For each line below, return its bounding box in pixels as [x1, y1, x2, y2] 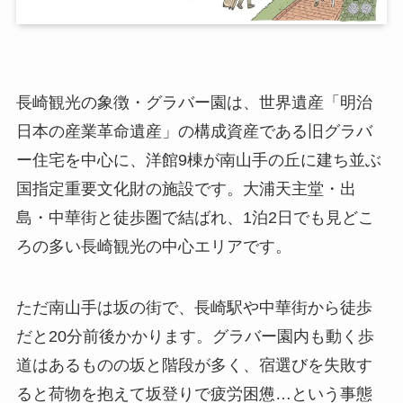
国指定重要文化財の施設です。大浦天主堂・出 [15, 180, 356, 199]
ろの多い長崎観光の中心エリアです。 [15, 237, 291, 256]
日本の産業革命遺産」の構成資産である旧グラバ [15, 122, 372, 141]
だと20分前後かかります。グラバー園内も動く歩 [15, 327, 374, 346]
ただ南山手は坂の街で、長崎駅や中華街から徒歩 [15, 299, 372, 318]
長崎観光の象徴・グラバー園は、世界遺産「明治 [15, 94, 372, 112]
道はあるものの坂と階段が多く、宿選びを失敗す [15, 356, 372, 375]
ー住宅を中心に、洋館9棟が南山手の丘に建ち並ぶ [15, 151, 381, 170]
